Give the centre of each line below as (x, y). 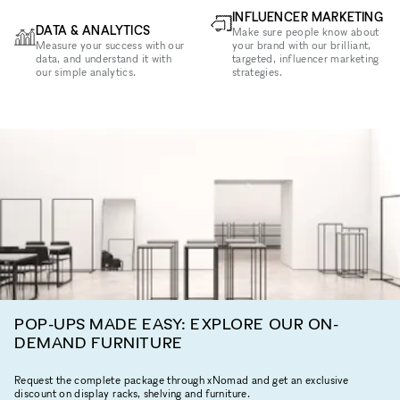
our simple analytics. (86, 71)
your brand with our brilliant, (301, 45)
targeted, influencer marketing (305, 58)
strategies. (257, 71)
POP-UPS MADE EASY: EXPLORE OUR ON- (177, 323)
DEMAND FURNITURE (99, 342)
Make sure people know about (305, 31)
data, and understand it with (104, 58)
